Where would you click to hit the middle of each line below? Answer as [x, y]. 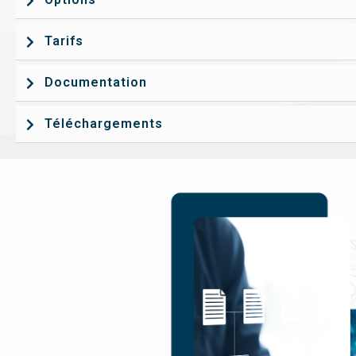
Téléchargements [104, 124]
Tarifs [64, 41]
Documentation [96, 82]
